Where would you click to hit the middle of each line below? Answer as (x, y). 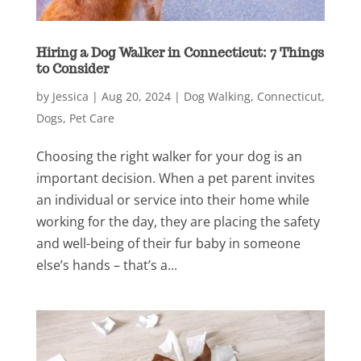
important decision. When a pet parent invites (175, 178)
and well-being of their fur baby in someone (168, 243)
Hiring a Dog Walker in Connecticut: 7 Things (180, 52)
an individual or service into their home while (172, 199)
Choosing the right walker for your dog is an (169, 156)
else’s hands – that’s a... (106, 265)
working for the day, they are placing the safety (178, 221)
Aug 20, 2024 (136, 96)
